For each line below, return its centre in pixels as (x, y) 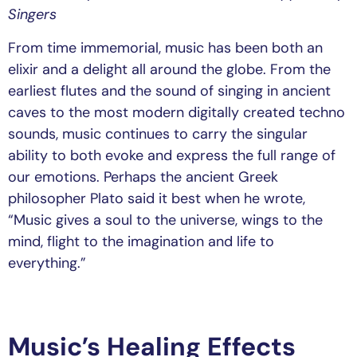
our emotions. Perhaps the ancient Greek (143, 177)
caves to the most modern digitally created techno (177, 112)
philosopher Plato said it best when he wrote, (157, 198)
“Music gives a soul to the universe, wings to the (165, 220)
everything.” (47, 263)
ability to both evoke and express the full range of (172, 155)
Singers (32, 15)
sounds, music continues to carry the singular (158, 133)
